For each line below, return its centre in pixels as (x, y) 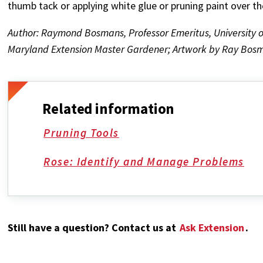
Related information (109, 108)
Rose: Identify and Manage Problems (144, 161)
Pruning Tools (81, 132)
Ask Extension (212, 227)
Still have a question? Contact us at (93, 227)
